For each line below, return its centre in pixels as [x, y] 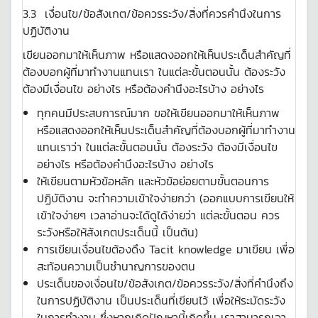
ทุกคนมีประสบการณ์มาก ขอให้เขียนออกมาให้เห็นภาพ [158, 113]
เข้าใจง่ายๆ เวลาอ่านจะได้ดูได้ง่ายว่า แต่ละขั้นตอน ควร [158, 215]
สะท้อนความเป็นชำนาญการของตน [116, 266]
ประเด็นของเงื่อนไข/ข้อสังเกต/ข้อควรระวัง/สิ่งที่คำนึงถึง [165, 283]
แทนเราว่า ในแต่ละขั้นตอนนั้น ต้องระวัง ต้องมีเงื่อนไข [157, 147]
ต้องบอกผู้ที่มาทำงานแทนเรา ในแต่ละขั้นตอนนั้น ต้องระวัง [154, 72]
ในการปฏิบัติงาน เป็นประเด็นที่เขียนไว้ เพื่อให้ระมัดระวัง [161, 300]
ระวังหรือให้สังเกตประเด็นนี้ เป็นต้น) [117, 232]
